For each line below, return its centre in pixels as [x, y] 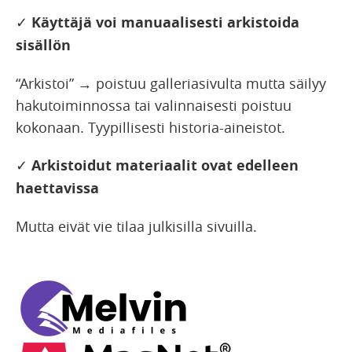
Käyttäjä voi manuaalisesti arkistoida [163, 23]
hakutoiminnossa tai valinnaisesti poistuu [154, 106]
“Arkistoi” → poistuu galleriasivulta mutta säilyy [171, 84]
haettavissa [57, 189]
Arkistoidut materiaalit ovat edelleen [163, 166]
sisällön [43, 46]
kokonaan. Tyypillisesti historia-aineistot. [150, 128]
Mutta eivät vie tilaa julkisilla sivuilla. [136, 227]
